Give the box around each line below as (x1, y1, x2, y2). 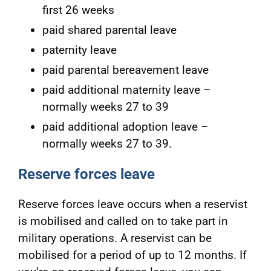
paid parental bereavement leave (42, 63, 209, 77)
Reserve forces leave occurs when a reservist (18, 197, 247, 212)
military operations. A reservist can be (18, 231, 212, 246)
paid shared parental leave (42, 23, 177, 38)
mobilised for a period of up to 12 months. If (18, 248, 247, 263)
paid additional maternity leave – (42, 83, 211, 97)
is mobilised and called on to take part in (18, 214, 228, 229)
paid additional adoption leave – (42, 120, 208, 134)
